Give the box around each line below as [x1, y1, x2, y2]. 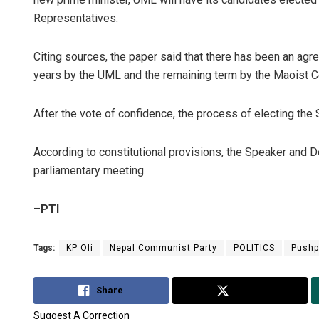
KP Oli [66, 243, 93, 253]
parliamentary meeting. [33, 164, 146, 178]
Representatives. [33, 11, 118, 26]
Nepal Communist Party [110, 243, 217, 253]
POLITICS [234, 243, 275, 253]
